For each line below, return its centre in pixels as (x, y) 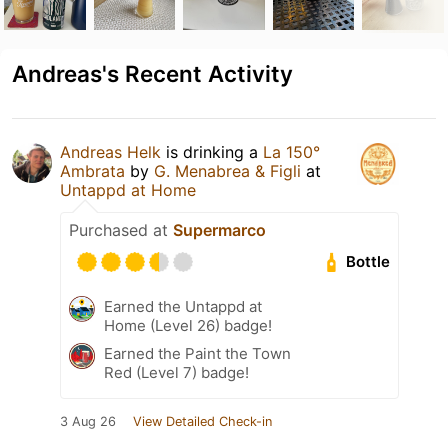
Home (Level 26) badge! (188, 325)
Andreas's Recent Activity (152, 73)
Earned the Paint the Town (197, 353)
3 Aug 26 (88, 421)
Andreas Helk (110, 151)
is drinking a (212, 151)
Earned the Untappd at (183, 306)
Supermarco (219, 229)
